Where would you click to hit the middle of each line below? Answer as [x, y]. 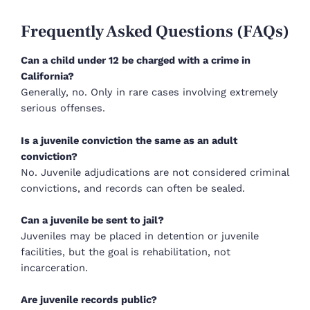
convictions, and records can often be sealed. [133, 188]
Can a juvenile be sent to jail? [92, 220]
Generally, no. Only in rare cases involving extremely [149, 92]
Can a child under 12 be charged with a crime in [136, 61]
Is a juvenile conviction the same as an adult [129, 140]
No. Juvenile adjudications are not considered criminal [155, 172]
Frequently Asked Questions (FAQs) [155, 32]
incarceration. [54, 268]
